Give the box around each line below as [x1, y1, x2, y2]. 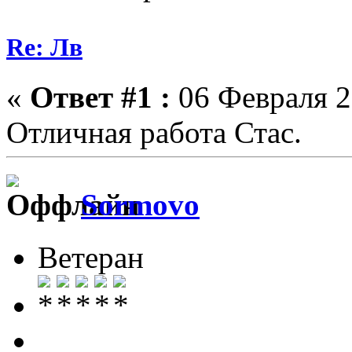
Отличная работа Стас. [6, 115, 302, 150]
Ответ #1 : [30, 80, 170, 115]
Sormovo [81, 188, 200, 222]
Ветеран [38, 240, 144, 274]
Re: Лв [6, 32, 82, 61]
